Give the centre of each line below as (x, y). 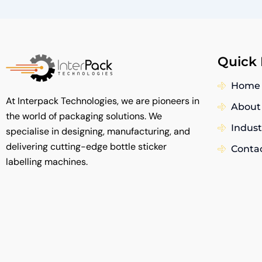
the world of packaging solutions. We (84, 116)
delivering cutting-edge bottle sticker (86, 146)
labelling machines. (47, 161)
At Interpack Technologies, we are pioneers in (103, 101)
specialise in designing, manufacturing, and (98, 131)
